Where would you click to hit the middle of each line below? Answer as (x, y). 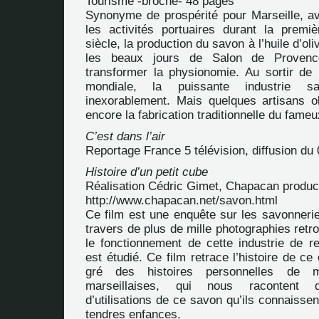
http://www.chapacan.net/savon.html (182, 200)
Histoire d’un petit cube (147, 172)
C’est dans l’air (125, 136)
